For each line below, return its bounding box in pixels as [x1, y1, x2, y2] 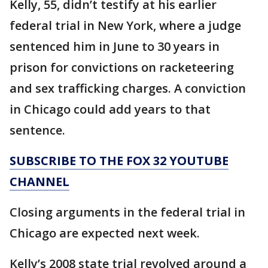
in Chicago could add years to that [10, 101, 211, 117]
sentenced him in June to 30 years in [10, 38, 220, 54]
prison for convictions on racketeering [10, 59, 234, 75]
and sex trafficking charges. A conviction [10, 80, 246, 96]
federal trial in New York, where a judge [10, 17, 241, 33]
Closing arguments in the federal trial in [10, 204, 245, 220]
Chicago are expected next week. [10, 225, 200, 241]
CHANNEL [10, 173, 69, 190]
